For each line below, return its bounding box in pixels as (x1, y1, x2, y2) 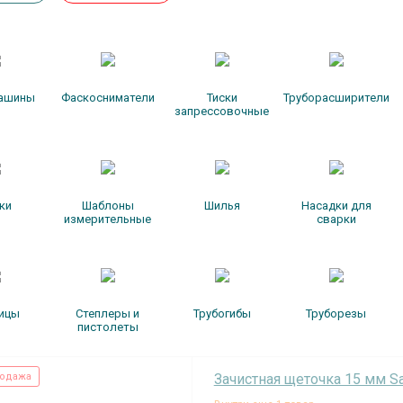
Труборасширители (283, 91, 390, 104)
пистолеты (76, 320, 139, 334)
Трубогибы (193, 307, 251, 320)
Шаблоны (81, 199, 134, 212)
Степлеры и (76, 307, 140, 320)
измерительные (64, 212, 152, 226)
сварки (316, 212, 356, 226)
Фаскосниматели (60, 91, 155, 104)
